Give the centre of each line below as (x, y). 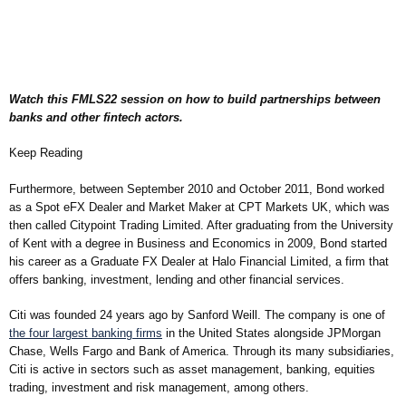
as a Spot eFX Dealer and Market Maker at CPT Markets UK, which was (199, 207)
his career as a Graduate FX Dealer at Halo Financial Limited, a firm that (199, 261)
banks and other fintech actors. (96, 117)
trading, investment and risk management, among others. (159, 388)
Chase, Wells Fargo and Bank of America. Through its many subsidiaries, (202, 352)
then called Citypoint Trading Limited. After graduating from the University (201, 225)
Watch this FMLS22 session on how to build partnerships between (195, 99)
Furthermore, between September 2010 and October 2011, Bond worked (197, 188)
